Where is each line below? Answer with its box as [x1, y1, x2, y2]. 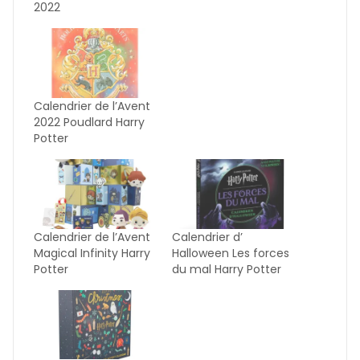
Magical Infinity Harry [34, 244, 150, 261]
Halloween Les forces [172, 244, 289, 261]
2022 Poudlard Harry [34, 113, 145, 130]
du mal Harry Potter [172, 260, 281, 277]
